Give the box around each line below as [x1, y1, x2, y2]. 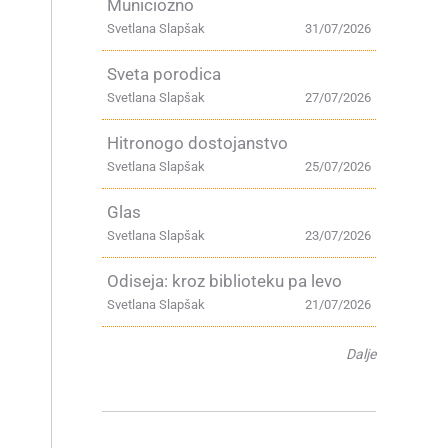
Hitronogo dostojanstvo [107, 133, 288, 153]
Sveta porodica [107, 64, 221, 84]
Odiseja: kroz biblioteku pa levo [107, 271, 342, 291]
